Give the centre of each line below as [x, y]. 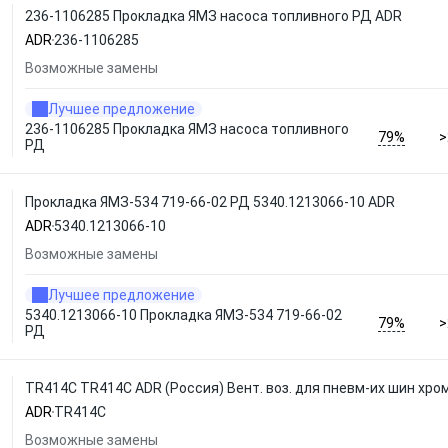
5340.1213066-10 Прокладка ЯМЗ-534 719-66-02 [183, 315]
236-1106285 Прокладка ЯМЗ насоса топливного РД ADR [213, 16]
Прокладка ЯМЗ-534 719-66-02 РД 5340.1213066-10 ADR [210, 202]
